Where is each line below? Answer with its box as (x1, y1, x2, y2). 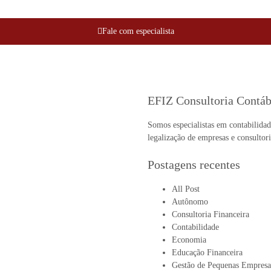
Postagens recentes (148, 158, 240, 172)
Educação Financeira (172, 248, 243, 258)
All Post (172, 184, 200, 194)
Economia (172, 235, 206, 245)
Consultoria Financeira (172, 210, 249, 220)
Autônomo (172, 197, 208, 207)
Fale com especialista (102, 27, 174, 36)
